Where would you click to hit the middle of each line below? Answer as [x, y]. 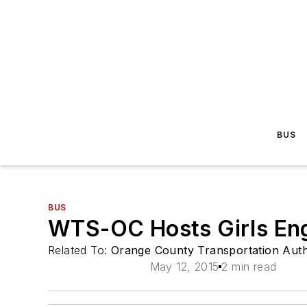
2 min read [249, 267]
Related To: [79, 250]
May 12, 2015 [184, 267]
